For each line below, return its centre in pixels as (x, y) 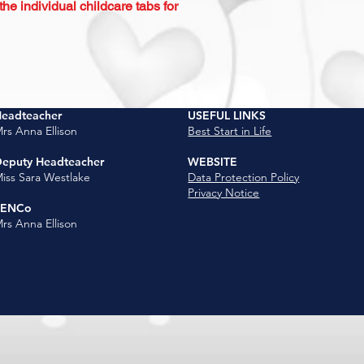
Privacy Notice (224, 193)
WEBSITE (213, 162)
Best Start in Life (230, 131)
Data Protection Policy (244, 177)
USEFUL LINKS (227, 115)
